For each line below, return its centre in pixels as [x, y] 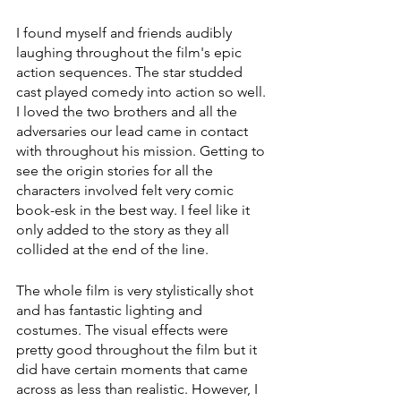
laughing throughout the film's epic [131, 52]
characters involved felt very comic [127, 190]
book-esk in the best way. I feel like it [135, 209]
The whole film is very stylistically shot [137, 290]
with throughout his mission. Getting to [142, 150]
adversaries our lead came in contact [134, 131]
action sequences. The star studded [131, 72]
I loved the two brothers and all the [128, 111]
